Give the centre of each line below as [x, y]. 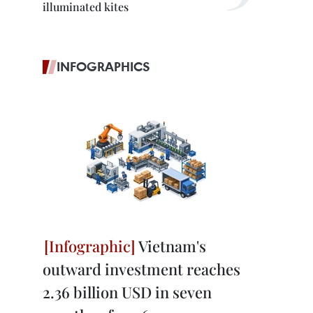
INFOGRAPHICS [103, 66]
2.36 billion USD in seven [127, 292]
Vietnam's [171, 246]
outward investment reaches [141, 269]
